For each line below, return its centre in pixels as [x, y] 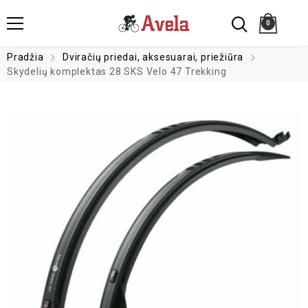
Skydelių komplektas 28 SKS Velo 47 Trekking [117, 71]
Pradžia [25, 57]
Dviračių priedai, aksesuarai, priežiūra [153, 57]
